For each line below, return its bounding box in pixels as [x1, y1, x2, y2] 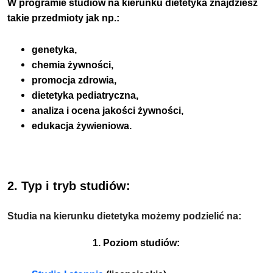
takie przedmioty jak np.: [7, 13, 120, 24]
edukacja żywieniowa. [32, 120, 132, 131]
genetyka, [32, 44, 77, 55]
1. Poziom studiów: [93, 238, 180, 249]
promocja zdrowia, [32, 74, 117, 85]
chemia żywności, [32, 59, 114, 70]
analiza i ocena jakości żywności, [32, 105, 184, 116]
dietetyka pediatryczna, [32, 90, 139, 101]
